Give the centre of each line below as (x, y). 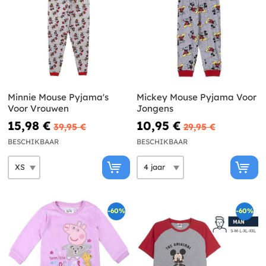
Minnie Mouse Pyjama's (58, 97)
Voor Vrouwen (38, 108)
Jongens (155, 108)
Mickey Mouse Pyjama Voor (196, 97)
